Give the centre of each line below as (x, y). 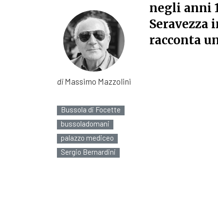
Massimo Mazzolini (97, 81)
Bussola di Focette (91, 109)
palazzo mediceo (87, 138)
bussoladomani (85, 124)
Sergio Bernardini (88, 152)
